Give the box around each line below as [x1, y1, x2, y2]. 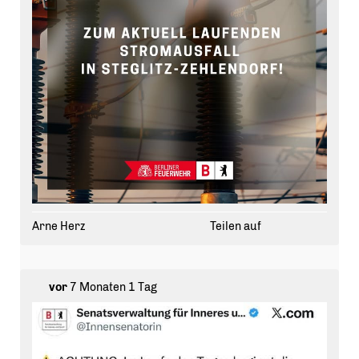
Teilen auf [209, 220, 261, 234]
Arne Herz [32, 220, 85, 234]
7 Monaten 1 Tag [67, 280, 157, 295]
